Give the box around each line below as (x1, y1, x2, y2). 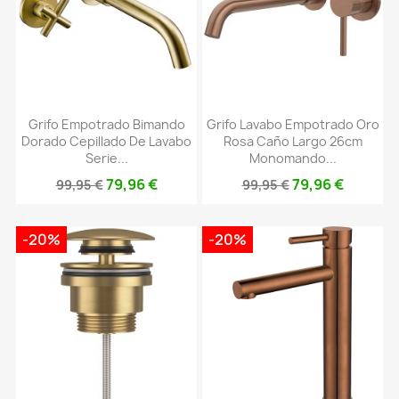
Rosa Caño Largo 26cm (223, 132, 362, 150)
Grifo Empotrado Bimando (28, 115, 185, 133)
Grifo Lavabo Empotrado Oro (206, 115, 379, 133)
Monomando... (248, 149, 337, 167)
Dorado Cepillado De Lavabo (21, 132, 191, 150)
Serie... (85, 149, 128, 167)
